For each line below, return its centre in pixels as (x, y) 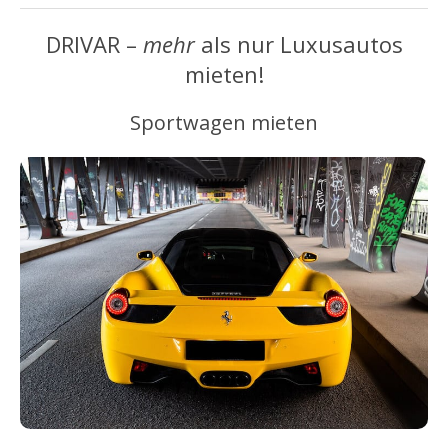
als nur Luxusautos (298, 43)
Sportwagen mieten (224, 122)
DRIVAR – (94, 43)
